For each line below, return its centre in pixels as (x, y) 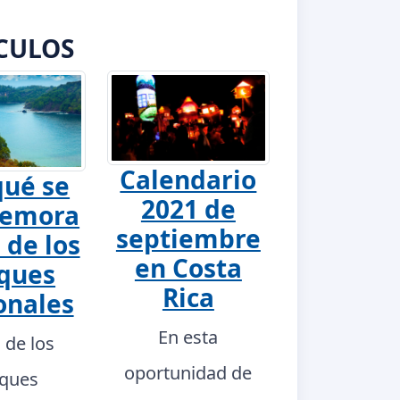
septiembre (188, 239)
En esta (188, 337)
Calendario (188, 180)
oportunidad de (188, 373)
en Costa (188, 268)
